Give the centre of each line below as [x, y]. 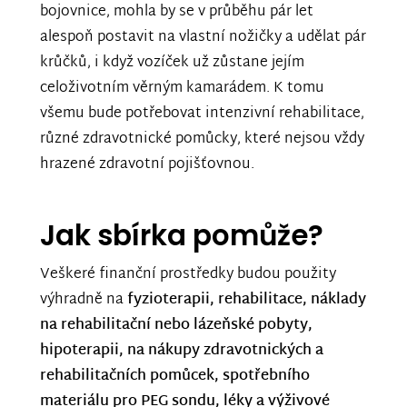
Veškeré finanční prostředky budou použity [188, 275]
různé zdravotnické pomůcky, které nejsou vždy [202, 140]
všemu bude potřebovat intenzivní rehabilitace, [202, 114]
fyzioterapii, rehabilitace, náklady [247, 301]
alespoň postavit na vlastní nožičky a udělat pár [203, 38]
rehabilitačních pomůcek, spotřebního [175, 377]
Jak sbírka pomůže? [182, 236]
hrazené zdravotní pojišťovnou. [149, 165]
